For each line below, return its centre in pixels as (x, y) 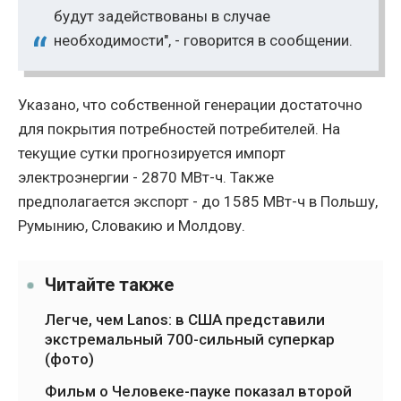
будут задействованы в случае (162, 17)
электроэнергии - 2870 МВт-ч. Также (146, 178)
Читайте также (109, 285)
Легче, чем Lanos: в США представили (185, 320)
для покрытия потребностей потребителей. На (179, 129)
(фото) (69, 359)
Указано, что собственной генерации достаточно (190, 105)
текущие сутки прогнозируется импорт (152, 154)
